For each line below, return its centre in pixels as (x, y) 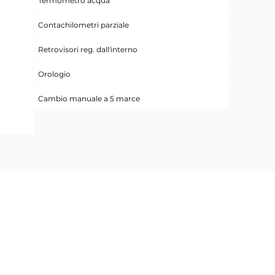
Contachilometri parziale (83, 25)
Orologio (54, 74)
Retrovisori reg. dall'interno (87, 49)
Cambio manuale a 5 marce (89, 99)
